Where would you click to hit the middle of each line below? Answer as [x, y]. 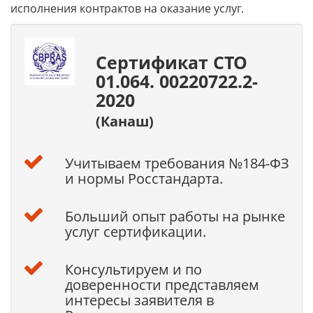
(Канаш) [125, 121]
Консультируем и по [133, 269]
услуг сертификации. [135, 232]
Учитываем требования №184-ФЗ [177, 163]
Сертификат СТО [172, 62]
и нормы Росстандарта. [144, 179]
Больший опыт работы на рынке [175, 216]
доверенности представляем [162, 285]
